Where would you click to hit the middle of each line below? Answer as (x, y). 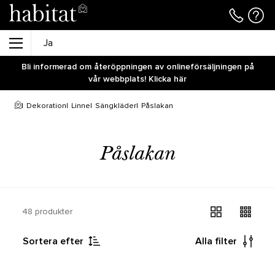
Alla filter (216, 241)
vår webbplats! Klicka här (137, 79)
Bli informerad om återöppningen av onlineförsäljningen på (137, 67)
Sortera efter (53, 241)
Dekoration (46, 106)
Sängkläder (116, 106)
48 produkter (47, 211)
